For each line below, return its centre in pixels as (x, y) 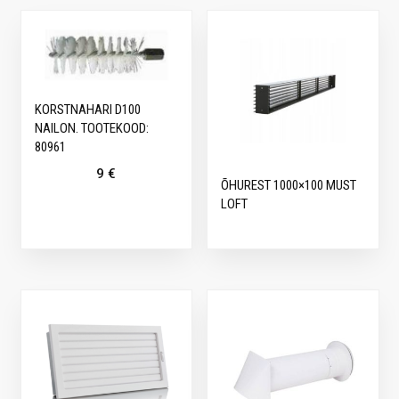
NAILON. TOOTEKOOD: (91, 128)
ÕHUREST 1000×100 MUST (289, 186)
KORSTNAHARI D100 (87, 109)
